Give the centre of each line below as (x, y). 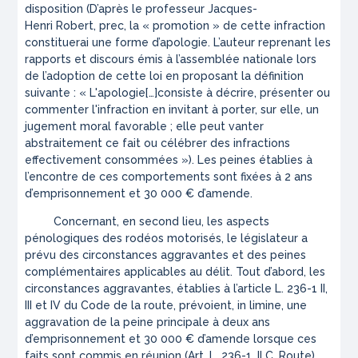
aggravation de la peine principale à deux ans (148, 322)
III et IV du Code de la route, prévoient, (131, 306)
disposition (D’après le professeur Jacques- (141, 9)
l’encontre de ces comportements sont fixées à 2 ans (169, 177)
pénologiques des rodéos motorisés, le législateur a (167, 239)
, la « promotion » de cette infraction (225, 26)
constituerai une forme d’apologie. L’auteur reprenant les (178, 43)
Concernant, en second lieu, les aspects (147, 222)
